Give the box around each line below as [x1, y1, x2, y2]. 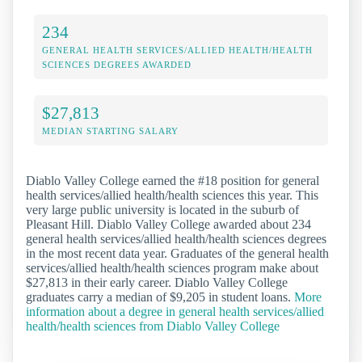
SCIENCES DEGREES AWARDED [42, 59, 192, 69]
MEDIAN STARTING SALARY [42, 125, 179, 136]
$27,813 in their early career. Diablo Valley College [26, 275, 288, 289]
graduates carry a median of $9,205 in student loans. [26, 289, 294, 304]
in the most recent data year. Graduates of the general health [26, 246, 329, 260]
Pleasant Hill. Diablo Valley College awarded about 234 [26, 217, 311, 231]
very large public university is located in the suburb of [26, 202, 299, 217]
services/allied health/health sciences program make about [26, 260, 318, 275]
